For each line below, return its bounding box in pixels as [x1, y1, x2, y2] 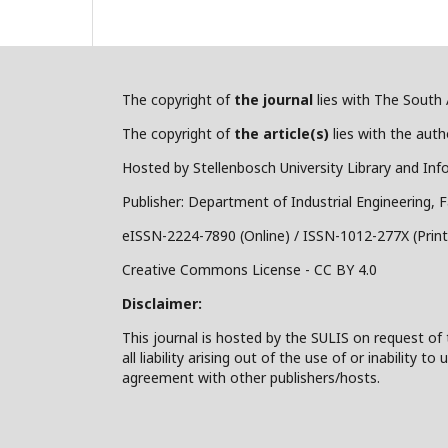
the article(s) [234, 123, 329, 143]
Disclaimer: [122, 293, 202, 313]
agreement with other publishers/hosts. [122, 367, 380, 387]
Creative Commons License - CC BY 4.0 [122, 259, 377, 279]
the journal [234, 89, 313, 109]
